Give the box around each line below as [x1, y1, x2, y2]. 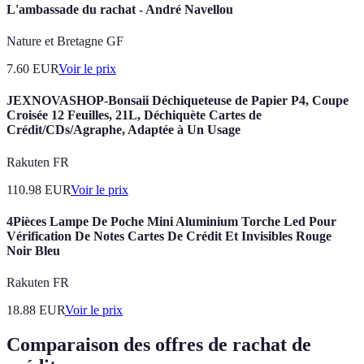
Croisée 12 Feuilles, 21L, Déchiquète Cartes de [6, 108, 262, 123]
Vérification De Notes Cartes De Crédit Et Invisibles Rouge [6, 228, 331, 243]
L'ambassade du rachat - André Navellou [6, 2, 233, 16]
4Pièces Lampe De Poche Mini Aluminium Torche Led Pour [6, 214, 336, 228]
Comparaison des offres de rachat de [6, 333, 311, 355]
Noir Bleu [6, 243, 60, 258]
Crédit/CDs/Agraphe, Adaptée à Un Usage [6, 123, 240, 137]
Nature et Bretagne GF [6, 34, 123, 48]
